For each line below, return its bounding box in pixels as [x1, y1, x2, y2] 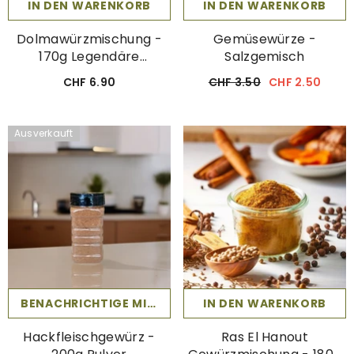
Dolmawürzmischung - [16, 30, 163, 49]
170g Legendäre [39, 47, 140, 66]
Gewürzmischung [33, 65, 145, 84]
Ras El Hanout [220, 328, 309, 347]
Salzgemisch [224, 47, 305, 66]
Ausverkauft [14, 126, 73, 141]
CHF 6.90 [62, 74, 116, 91]
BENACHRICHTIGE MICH [146, 296, 156, 312]
